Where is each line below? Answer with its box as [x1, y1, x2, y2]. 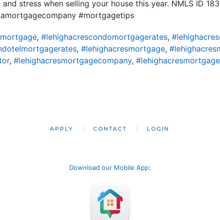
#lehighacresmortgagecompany [14, 55, 132, 65]
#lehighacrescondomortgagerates [41, 32, 167, 42]
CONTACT [93, 125, 127, 132]
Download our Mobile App [69, 164, 149, 171]
